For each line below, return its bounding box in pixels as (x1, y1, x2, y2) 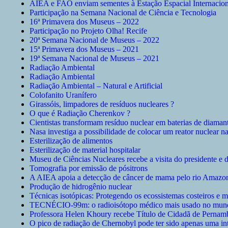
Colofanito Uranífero (30, 91, 97, 100)
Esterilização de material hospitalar (30, 146, 140, 155)
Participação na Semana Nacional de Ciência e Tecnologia (30, 8, 216, 17)
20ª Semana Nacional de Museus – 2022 (30, 36, 159, 45)
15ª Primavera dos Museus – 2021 (30, 45, 139, 54)
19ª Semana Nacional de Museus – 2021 (30, 54, 159, 63)
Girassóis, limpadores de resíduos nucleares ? (30, 100, 174, 109)
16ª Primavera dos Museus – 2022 (30, 17, 139, 26)
